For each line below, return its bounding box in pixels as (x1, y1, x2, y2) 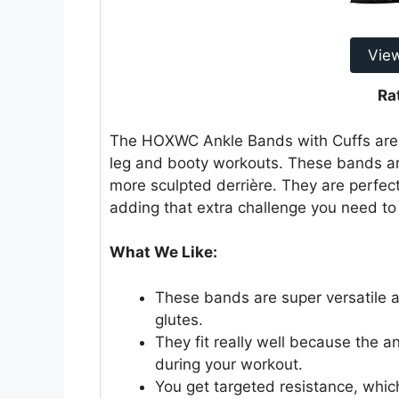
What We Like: (110, 243, 217, 262)
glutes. (155, 310, 203, 329)
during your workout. (155, 354, 303, 373)
